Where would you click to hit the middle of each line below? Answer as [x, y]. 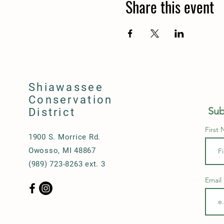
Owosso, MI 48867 [62, 150]
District [52, 112]
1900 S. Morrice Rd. [64, 137]
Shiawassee [66, 87]
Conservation [70, 100]
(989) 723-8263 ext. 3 [67, 164]
